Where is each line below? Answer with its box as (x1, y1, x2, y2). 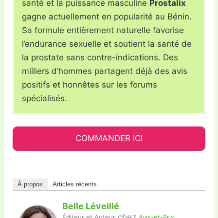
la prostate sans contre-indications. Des (22, 52, 179, 62)
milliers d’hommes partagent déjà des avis (22, 66, 188, 76)
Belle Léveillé (62, 201, 120, 212)
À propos (18, 181, 43, 188)
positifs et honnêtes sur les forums (22, 79, 158, 90)
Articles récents (53, 181, 97, 188)
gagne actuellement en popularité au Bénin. (22, 11, 192, 21)
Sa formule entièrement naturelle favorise (22, 25, 184, 35)
